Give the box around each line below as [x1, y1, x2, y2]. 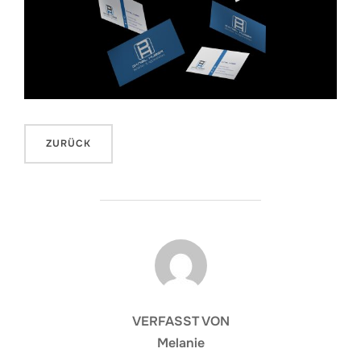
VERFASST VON [131, 313, 230, 330]
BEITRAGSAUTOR [126, 239, 235, 257]
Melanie [156, 334, 205, 352]
